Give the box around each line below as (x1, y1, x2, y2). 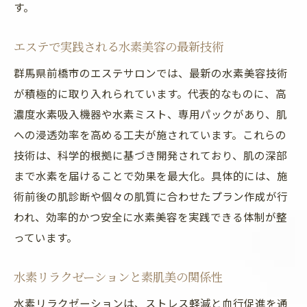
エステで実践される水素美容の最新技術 (14, 38, 223, 54)
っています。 (14, 230, 77, 245)
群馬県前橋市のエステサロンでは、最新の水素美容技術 (14, 65, 288, 80)
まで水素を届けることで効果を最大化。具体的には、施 (14, 168, 288, 183)
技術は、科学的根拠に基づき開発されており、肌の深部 (14, 147, 287, 162)
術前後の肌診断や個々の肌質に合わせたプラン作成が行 (14, 188, 288, 204)
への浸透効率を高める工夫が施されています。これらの (14, 127, 286, 142)
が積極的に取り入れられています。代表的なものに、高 (14, 86, 286, 101)
